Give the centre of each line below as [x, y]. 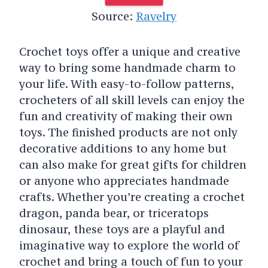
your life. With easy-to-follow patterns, [126, 84]
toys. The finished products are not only [128, 133]
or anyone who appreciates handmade [124, 181]
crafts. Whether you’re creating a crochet [132, 197]
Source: [114, 16]
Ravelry [156, 16]
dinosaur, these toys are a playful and [122, 229]
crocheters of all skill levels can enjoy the [132, 100]
